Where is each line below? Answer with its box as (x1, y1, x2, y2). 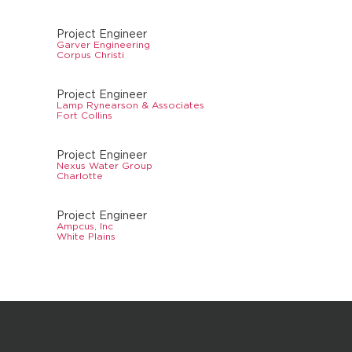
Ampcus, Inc (57, 221, 113, 232)
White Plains (57, 231, 115, 242)
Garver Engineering (57, 39, 150, 50)
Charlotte (57, 170, 103, 181)
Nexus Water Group (57, 160, 152, 171)
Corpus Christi (57, 49, 124, 60)
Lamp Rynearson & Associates (57, 100, 204, 111)
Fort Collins (57, 110, 112, 121)
